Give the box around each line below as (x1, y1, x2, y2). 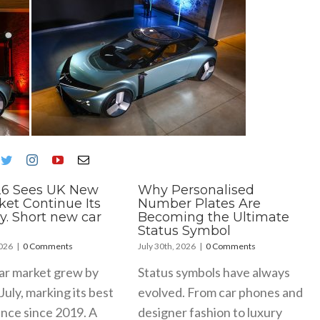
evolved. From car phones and (138, 284, 304, 300)
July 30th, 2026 (138, 240, 196, 251)
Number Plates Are (138, 195, 261, 211)
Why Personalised (138, 181, 255, 198)
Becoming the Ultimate (138, 209, 290, 225)
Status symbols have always (138, 264, 291, 280)
